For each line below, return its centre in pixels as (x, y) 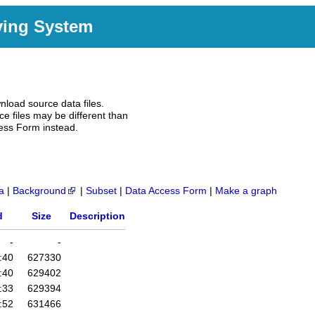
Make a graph (246, 191)
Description (97, 217)
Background (39, 191)
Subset (101, 191)
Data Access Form (166, 191)
